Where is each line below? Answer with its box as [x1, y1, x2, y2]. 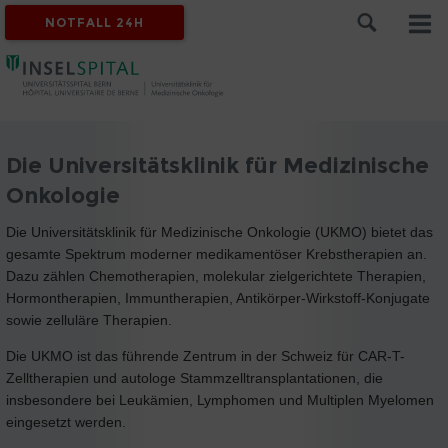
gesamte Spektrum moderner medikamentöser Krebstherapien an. [6, 245, 427, 262]
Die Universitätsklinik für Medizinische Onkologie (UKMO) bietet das [6, 223, 433, 240]
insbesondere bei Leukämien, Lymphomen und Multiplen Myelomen [6, 391, 434, 408]
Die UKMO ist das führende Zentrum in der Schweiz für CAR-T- [6, 347, 405, 364]
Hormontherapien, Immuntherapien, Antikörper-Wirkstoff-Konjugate [6, 289, 430, 306]
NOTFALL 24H [45, 15, 145, 30]
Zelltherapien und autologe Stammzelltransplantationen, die [6, 369, 383, 386]
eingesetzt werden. [6, 413, 126, 430]
